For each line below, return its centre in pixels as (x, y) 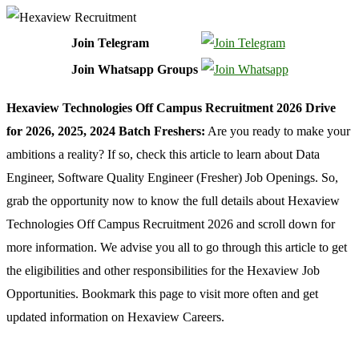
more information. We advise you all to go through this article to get (177, 247)
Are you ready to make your (278, 131)
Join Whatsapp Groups (134, 69)
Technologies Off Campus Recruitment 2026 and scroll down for (171, 224)
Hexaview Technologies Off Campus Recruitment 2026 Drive (171, 107)
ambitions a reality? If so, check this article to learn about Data (163, 154)
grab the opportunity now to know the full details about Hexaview (173, 200)
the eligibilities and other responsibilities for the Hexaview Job (163, 270)
